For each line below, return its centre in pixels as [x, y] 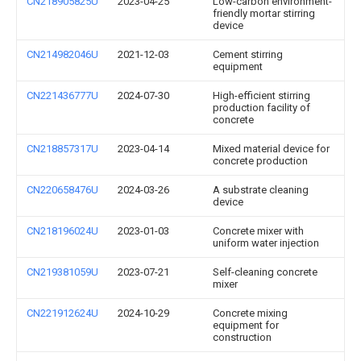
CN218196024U [62, 231]
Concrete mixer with [258, 231]
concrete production [260, 161]
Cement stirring [248, 54]
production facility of [261, 108]
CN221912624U [62, 313]
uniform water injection [266, 243]
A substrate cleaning [261, 190]
